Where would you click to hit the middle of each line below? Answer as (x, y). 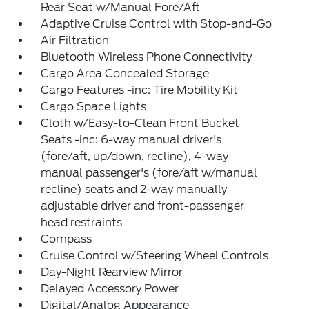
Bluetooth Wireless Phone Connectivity (147, 57)
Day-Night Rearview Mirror (112, 272)
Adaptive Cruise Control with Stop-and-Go (157, 24)
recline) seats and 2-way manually (134, 189)
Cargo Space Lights (94, 107)
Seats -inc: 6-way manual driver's (131, 140)
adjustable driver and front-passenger (143, 206)
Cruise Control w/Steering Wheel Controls (155, 256)
